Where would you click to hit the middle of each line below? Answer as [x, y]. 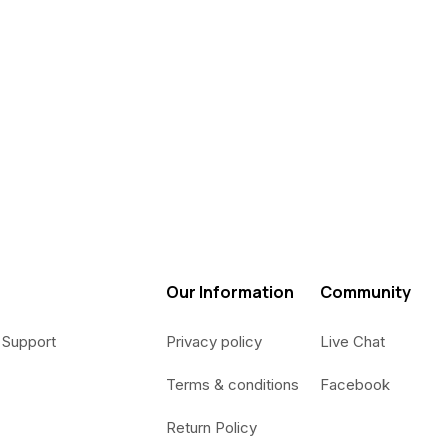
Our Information [230, 292]
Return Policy [212, 427]
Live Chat [352, 341]
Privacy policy [214, 341]
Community [365, 292]
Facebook [355, 384]
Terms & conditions [233, 384]
